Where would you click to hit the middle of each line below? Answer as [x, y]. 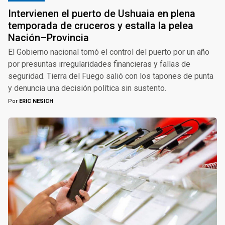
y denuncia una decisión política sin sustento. [87, 88]
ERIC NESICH [35, 101]
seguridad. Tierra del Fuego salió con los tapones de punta [111, 76]
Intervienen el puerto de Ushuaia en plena [102, 14]
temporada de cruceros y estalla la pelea [101, 26]
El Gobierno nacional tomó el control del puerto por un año [109, 52]
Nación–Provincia [48, 38]
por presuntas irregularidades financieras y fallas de [99, 64]
